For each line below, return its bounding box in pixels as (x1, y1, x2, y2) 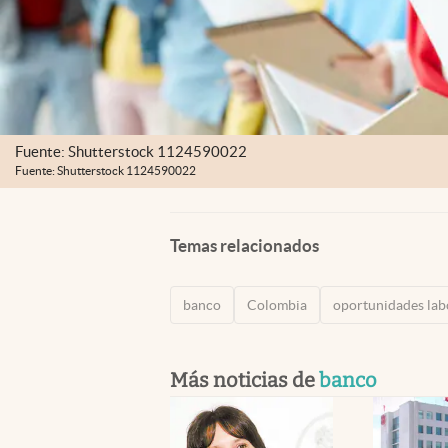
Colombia (247, 296, 307, 313)
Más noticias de (170, 367, 319, 392)
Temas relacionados (170, 235, 319, 255)
